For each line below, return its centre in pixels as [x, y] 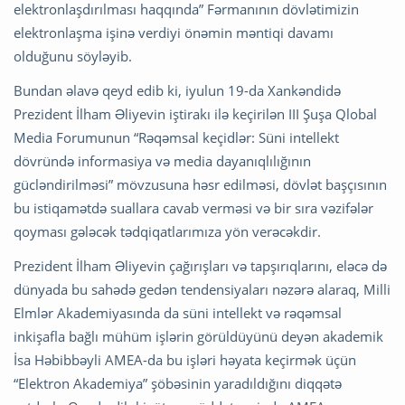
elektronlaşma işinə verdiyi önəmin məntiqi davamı [174, 33]
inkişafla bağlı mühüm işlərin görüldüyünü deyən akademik [198, 337]
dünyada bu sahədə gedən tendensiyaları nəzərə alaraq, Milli [202, 290]
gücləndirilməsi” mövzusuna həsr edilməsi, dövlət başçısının [200, 185]
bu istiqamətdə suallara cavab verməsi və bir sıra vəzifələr [193, 208]
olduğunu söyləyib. [73, 57]
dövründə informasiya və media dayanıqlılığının [162, 161]
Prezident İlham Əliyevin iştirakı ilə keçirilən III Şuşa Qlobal [195, 114]
